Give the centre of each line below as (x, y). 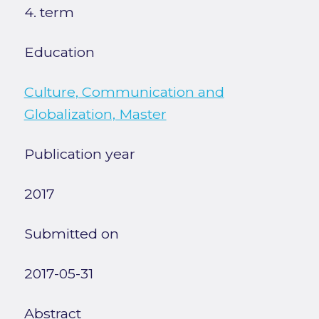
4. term (49, 12)
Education (59, 52)
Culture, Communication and (124, 92)
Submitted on (71, 234)
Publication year (79, 154)
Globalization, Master (95, 114)
